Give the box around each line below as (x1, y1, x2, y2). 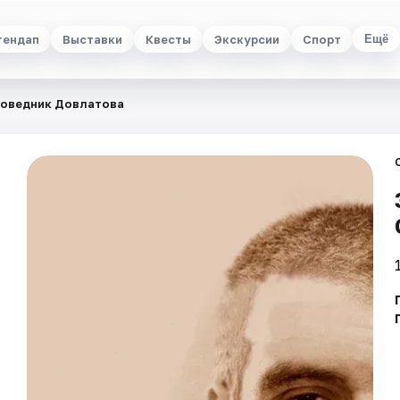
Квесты (145, 31, 191, 46)
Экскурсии (213, 31, 279, 46)
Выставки (62, 31, 122, 46)
